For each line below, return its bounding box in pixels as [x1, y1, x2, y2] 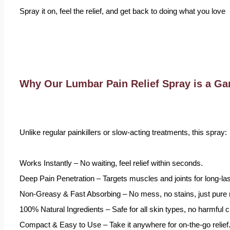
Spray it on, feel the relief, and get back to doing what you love [20, 7, 225, 15]
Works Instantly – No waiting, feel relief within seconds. [20, 159, 203, 167]
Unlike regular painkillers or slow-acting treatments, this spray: [20, 128, 227, 137]
